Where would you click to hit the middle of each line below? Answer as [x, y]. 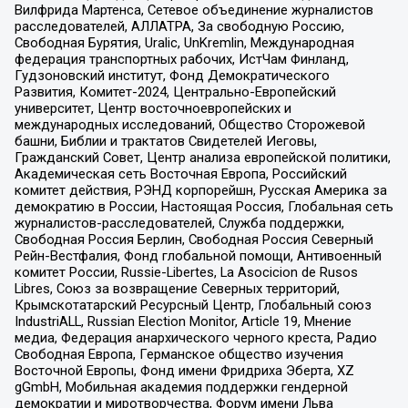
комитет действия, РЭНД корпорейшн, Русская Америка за [200, 190]
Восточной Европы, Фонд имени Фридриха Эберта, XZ [184, 370]
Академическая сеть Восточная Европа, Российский [180, 173]
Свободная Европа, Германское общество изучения [178, 354]
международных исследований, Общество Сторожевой [189, 124]
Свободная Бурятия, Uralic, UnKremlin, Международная [184, 42]
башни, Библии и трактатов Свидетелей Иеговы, [165, 141]
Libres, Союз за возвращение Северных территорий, [177, 288]
